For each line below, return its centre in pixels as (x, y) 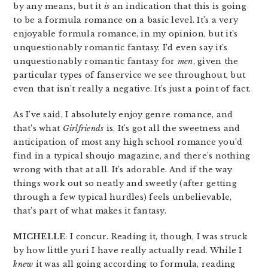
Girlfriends (83, 128)
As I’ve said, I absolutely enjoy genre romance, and (123, 115)
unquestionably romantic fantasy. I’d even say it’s (121, 48)
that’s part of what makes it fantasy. (90, 211)
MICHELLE (39, 237)
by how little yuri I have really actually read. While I (128, 250)
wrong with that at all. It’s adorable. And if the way (123, 170)
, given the (216, 61)
